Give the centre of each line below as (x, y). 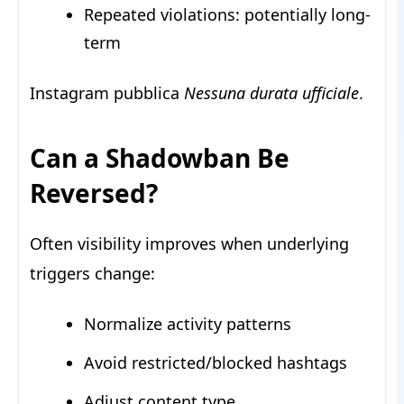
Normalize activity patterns (188, 324)
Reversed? (94, 193)
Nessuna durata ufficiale (271, 93)
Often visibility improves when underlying (189, 244)
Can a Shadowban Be (160, 158)
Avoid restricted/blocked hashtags (216, 363)
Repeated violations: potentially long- (227, 15)
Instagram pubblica (107, 93)
